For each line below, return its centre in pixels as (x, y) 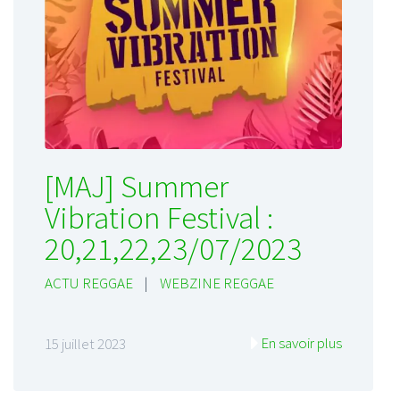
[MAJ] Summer (137, 187)
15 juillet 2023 (85, 344)
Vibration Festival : (159, 218)
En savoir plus (301, 343)
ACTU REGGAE (89, 283)
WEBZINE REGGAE (217, 283)
